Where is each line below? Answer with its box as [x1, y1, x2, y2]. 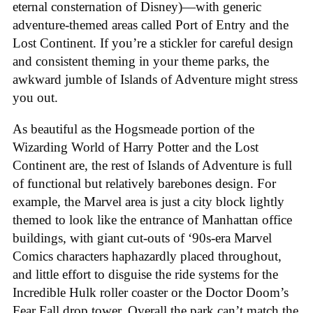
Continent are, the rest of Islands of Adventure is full [13, 157, 292, 173]
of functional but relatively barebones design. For [13, 175, 276, 191]
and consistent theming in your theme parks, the [13, 54, 269, 69]
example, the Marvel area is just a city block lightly [13, 194, 284, 209]
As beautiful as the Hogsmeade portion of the [13, 121, 254, 136]
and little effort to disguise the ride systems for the [13, 266, 278, 282]
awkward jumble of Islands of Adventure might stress [13, 72, 298, 87]
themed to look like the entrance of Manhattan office [13, 212, 292, 227]
